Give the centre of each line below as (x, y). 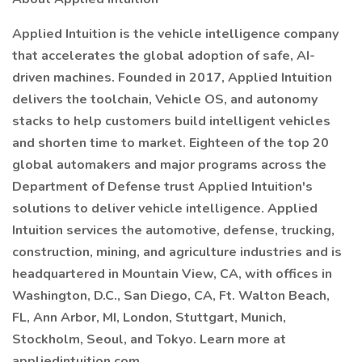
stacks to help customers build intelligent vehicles (171, 121)
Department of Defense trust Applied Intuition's (162, 187)
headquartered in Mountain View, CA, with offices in (172, 274)
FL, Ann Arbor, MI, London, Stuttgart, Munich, (149, 318)
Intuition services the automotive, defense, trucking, (173, 230)
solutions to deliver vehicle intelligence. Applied (165, 208)
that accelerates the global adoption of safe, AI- (164, 56)
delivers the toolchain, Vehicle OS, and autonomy (165, 99)
